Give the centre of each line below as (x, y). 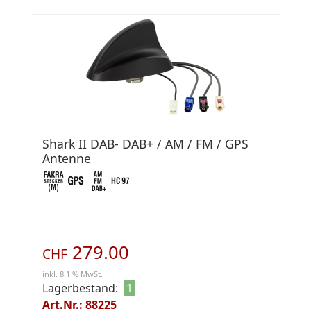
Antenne (67, 159)
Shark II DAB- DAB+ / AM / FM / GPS (145, 144)
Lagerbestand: (80, 288)
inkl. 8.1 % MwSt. (73, 274)
